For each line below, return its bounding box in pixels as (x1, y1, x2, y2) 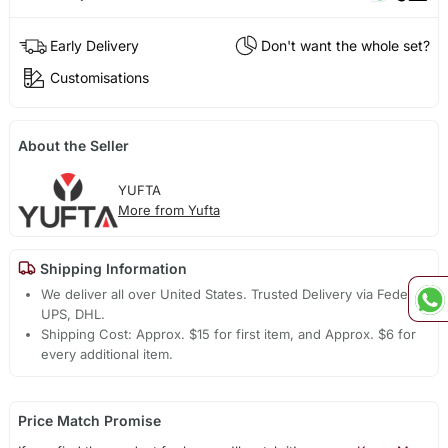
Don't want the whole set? (261, 37, 431, 55)
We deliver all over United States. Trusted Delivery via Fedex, (41, 286, 420, 303)
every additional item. (41, 346, 174, 363)
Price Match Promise (17, 412, 161, 430)
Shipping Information (35, 259, 187, 277)
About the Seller (17, 137, 129, 155)
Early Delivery (49, 37, 139, 55)
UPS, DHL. (41, 306, 106, 323)
